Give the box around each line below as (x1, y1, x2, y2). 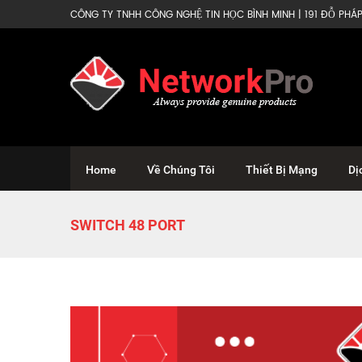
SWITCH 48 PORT (70, 217, 185, 234)
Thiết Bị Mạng (246, 163, 318, 176)
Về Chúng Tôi (147, 163, 215, 176)
